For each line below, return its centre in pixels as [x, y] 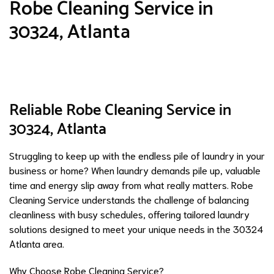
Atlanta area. [37, 243]
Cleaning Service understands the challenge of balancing [129, 199]
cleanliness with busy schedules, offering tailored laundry [129, 214]
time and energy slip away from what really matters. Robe [131, 185]
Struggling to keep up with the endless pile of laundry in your [137, 155]
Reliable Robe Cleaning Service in [120, 111]
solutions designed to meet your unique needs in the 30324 [136, 229]
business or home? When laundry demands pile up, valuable [135, 170]
